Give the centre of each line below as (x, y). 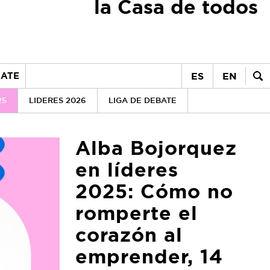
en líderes (127, 170)
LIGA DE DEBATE (143, 100)
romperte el (137, 213)
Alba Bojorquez (156, 148)
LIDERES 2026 (58, 100)
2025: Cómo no (154, 191)
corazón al (129, 235)
